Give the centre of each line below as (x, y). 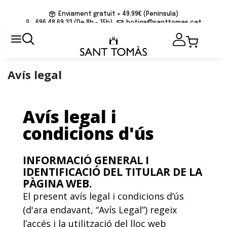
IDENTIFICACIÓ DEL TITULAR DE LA (112, 172)
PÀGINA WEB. (57, 183)
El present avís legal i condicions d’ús (103, 196)
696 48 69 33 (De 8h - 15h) (74, 23)
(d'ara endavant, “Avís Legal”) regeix (100, 210)
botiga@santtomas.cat (164, 23)
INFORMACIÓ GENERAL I (86, 160)
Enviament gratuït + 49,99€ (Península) (118, 14)
